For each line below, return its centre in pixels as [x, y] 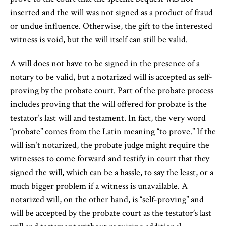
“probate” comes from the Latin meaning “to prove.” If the [113, 131]
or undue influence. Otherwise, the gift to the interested [111, 26]
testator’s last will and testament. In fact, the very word [108, 118]
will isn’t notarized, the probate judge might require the [110, 145]
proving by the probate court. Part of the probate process [112, 91]
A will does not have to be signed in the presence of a [105, 63]
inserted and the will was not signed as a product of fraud [111, 12]
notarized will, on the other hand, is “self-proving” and [107, 200]
